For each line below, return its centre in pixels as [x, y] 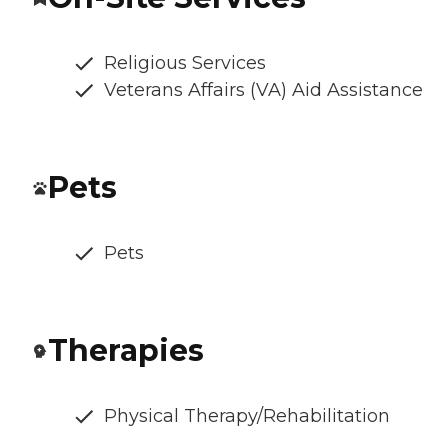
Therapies [126, 350]
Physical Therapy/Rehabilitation [247, 415]
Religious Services [185, 62]
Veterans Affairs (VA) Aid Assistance [263, 89]
